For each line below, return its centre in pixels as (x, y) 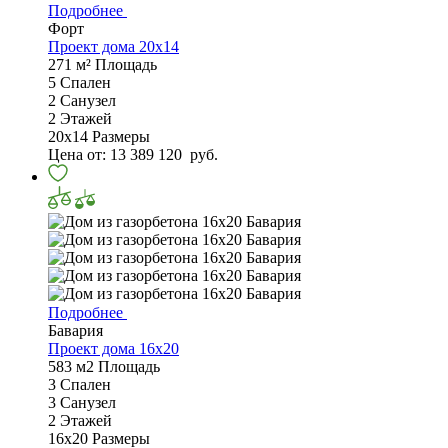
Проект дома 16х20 (113, 349)
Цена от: (79, 155)
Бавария (75, 331)
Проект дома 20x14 (113, 47)
